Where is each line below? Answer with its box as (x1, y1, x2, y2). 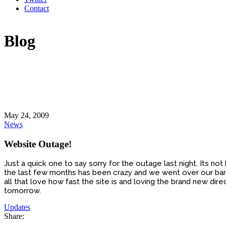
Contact (24, 4, 49, 13)
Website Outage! (4, 138, 72, 149)
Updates (4, 203, 30, 212)
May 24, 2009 (4, 111, 49, 120)
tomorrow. (4, 186, 41, 196)
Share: (4, 212, 24, 221)
